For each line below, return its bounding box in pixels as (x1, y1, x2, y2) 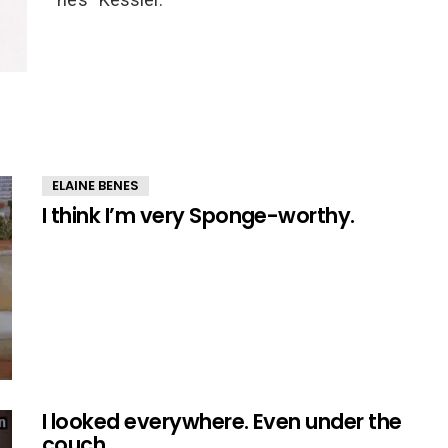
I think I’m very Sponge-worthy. (42, 201, 355, 231)
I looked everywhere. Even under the (42, 407, 402, 437)
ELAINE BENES (52, 176, 139, 196)
